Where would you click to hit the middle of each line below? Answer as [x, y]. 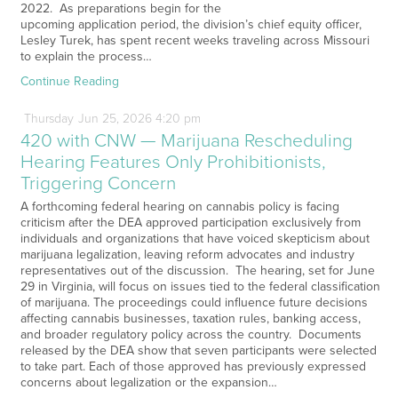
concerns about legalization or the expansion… [148, 382]
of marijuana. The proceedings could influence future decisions [194, 302]
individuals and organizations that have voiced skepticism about [195, 238]
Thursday [48, 118]
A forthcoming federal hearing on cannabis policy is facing [179, 206]
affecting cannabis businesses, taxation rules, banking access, [190, 318]
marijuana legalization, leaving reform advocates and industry [187, 254]
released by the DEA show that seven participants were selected [198, 350]
